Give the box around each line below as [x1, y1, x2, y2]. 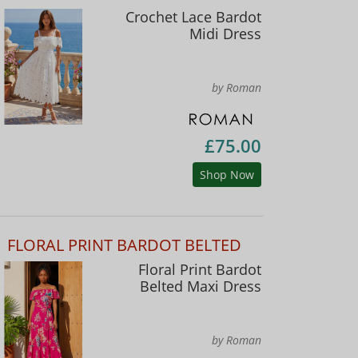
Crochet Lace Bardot [125, 6, 261, 26]
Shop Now [199, 166, 254, 182]
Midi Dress [189, 23, 261, 43]
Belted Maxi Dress [139, 276, 261, 296]
